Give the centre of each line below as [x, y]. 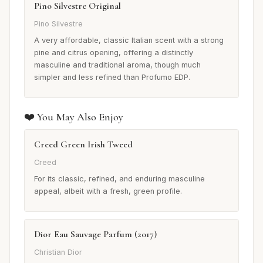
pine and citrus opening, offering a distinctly [114, 52]
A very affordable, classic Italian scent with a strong [129, 40]
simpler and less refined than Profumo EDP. [112, 77]
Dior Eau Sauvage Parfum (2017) [95, 234]
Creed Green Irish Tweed [83, 144]
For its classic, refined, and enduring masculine [119, 178]
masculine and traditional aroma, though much [117, 65]
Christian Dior [58, 252]
